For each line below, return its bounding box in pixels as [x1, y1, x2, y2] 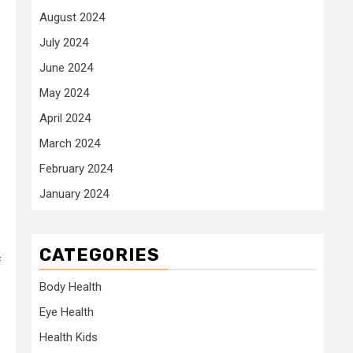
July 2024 [39, 35, 88, 50]
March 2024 [39, 136, 100, 150]
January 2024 [39, 186, 109, 201]
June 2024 [39, 60, 93, 75]
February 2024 [39, 161, 113, 176]
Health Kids [39, 329, 98, 344]
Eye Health [39, 304, 94, 319]
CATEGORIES [39, 243, 160, 266]
